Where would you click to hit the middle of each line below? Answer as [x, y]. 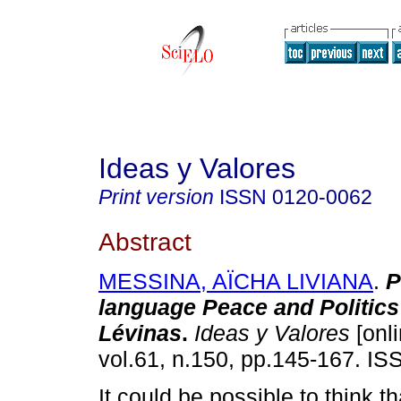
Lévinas [140, 333]
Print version [156, 197]
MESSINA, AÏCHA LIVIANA [236, 282]
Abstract [145, 241]
